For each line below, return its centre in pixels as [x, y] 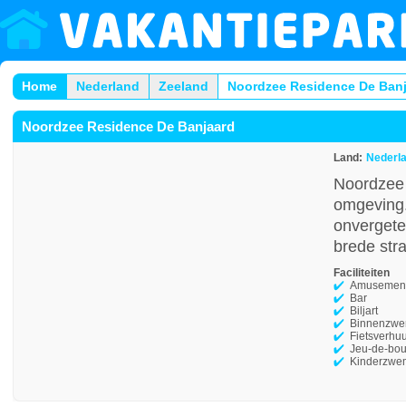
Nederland [108, 86]
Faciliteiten [362, 273]
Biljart [364, 311]
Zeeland [184, 86]
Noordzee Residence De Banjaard [128, 126]
